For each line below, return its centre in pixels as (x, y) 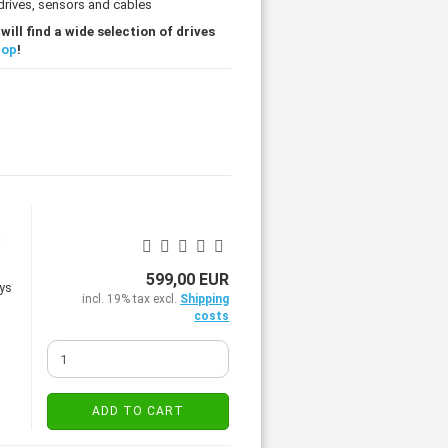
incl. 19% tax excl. (131, 299)
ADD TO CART (138, 411)
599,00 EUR (188, 279)
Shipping (205, 299)
